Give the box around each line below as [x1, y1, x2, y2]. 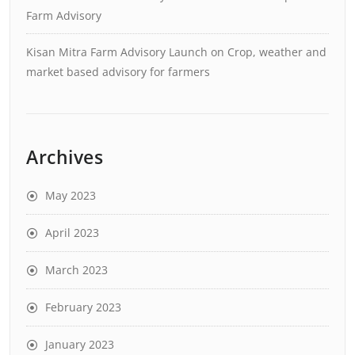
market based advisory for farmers [26, 64, 210, 79]
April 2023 [45, 225, 99, 240]
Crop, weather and [227, 44, 326, 59]
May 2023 [45, 188, 96, 203]
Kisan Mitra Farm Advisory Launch [26, 44, 208, 59]
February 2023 [45, 300, 121, 315]
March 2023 [45, 262, 108, 277]
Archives [26, 144, 103, 170]
